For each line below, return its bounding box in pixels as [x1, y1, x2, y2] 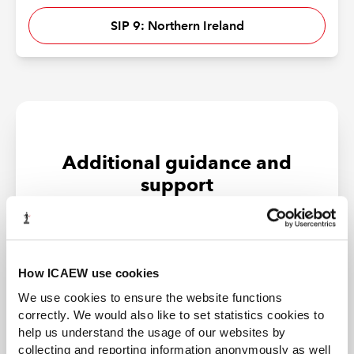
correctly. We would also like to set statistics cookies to [18, 307, 324, 322]
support [141, 173, 213, 197]
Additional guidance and [62, 151, 292, 175]
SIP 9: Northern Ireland [110, 17, 244, 33]
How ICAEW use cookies [18, 266, 160, 281]
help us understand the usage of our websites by [18, 325, 286, 339]
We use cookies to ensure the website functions [18, 290, 282, 304]
